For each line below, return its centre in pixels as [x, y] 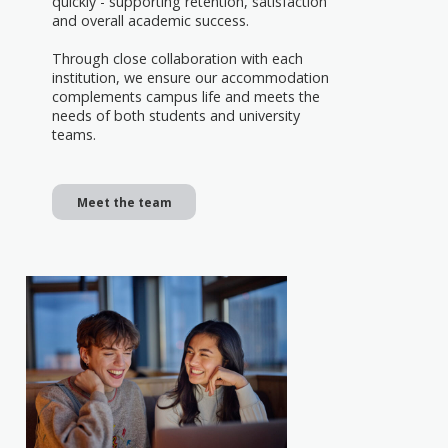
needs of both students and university [176, 115]
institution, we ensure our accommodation [190, 77]
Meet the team [124, 201]
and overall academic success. [150, 20]
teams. [74, 134]
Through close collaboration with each [177, 58]
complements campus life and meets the [186, 96]
